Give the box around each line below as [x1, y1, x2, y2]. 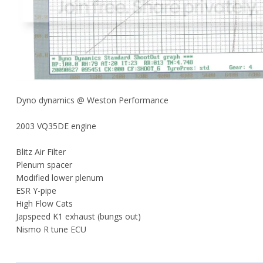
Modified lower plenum [16, 171, 103, 183]
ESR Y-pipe [16, 184, 56, 196]
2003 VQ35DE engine [16, 120, 96, 131]
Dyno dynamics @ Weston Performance [16, 94, 168, 106]
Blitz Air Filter [16, 146, 66, 157]
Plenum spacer [16, 159, 72, 170]
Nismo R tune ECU [16, 223, 86, 235]
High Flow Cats [16, 197, 73, 209]
